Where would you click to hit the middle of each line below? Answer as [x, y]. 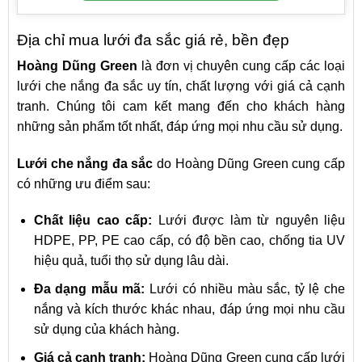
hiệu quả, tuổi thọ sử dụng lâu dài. [131, 261]
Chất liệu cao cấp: [93, 221]
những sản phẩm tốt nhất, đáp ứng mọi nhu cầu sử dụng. [180, 126]
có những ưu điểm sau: [84, 183]
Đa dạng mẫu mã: [89, 289]
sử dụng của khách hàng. [106, 330]
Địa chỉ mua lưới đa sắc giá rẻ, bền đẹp [153, 40]
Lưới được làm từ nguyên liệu [249, 221]
